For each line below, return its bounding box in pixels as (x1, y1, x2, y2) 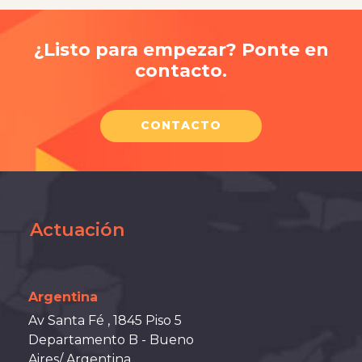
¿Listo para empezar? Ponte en (33, 38, 329, 61)
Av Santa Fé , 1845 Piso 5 (28, 313, 182, 328)
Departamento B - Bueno (28, 332, 194, 347)
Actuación (30, 219, 124, 241)
